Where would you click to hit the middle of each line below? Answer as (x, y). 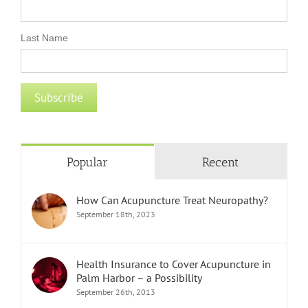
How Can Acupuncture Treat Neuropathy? (172, 200)
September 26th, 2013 (116, 292)
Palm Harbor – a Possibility (139, 278)
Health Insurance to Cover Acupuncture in (174, 264)
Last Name (44, 38)
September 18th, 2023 (116, 214)
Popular (88, 163)
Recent (221, 163)
